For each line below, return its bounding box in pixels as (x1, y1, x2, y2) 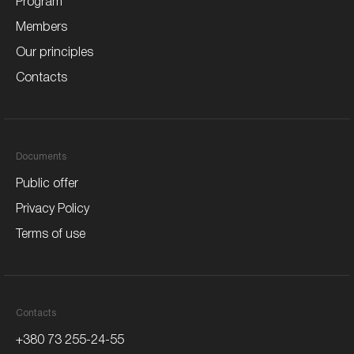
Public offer (16, 179, 78, 190)
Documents (16, 153, 66, 162)
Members (16, 22, 67, 34)
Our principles (16, 47, 93, 59)
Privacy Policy (16, 204, 89, 216)
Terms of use (16, 229, 85, 241)
